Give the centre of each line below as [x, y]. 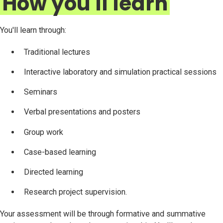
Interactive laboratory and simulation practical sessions [120, 72]
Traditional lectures [57, 52]
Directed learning [54, 172]
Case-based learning [60, 152]
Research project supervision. [75, 192]
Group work [44, 132]
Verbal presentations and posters [82, 112]
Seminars [41, 92]
